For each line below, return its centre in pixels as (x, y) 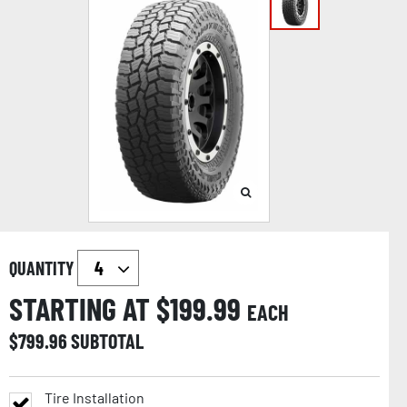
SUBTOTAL (107, 340)
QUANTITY (43, 268)
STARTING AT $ (89, 308)
